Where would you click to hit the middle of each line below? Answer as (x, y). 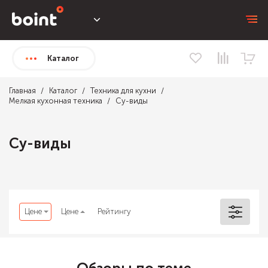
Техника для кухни (123, 91)
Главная (22, 91)
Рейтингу (114, 211)
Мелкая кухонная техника (56, 101)
